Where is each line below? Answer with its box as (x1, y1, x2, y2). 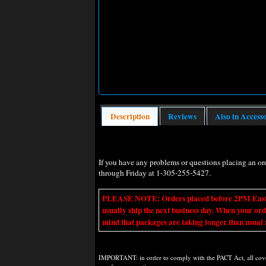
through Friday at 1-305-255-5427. (99, 167, 211, 178)
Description (110, 110, 150, 122)
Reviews (167, 110, 197, 122)
